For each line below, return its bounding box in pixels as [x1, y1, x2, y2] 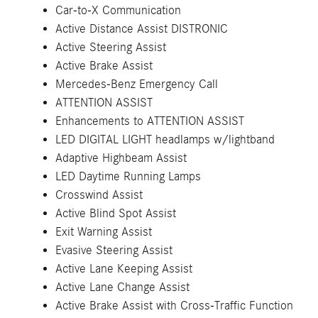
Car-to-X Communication [55, 4, 181, 17]
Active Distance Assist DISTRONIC [55, 22, 228, 35]
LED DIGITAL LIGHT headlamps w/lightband [55, 133, 275, 146]
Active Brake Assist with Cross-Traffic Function [55, 299, 293, 312]
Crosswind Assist [55, 188, 143, 202]
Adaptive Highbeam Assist [55, 151, 187, 165]
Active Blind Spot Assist [55, 207, 176, 220]
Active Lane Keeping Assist [55, 262, 192, 275]
